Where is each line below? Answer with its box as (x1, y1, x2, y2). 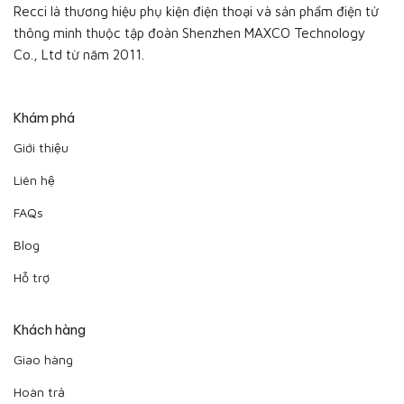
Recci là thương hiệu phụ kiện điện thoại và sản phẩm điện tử (14, 3, 379, 20)
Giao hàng (14, 351, 73, 367)
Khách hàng (14, 322, 86, 339)
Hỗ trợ (14, 269, 50, 285)
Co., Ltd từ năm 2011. (14, 46, 144, 63)
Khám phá (14, 110, 75, 127)
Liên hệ (14, 171, 55, 188)
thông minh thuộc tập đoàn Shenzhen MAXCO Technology (14, 24, 365, 41)
